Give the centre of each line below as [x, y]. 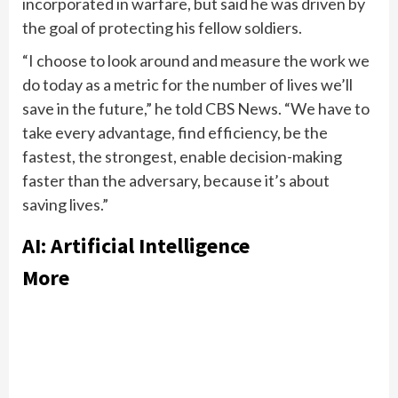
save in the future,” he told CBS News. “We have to [196, 109]
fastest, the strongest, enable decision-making [182, 157]
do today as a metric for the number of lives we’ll [187, 85]
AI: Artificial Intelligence [136, 246]
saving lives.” [65, 205]
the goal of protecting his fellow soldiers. [163, 28]
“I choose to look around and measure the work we [196, 61]
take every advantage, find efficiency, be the [175, 133]
